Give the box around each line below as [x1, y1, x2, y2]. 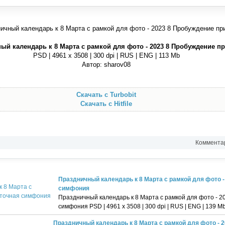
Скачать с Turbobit [76, 90, 136, 98]
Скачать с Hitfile [80, 99, 132, 107]
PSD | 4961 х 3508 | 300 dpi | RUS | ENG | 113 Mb [33, 51, 180, 59]
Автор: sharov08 [82, 60, 131, 68]
